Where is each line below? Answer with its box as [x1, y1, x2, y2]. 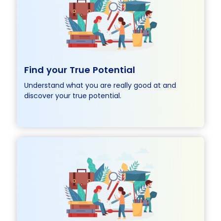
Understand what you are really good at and [24, 80, 177, 90]
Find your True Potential [24, 64, 136, 76]
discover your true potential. [24, 91, 122, 101]
